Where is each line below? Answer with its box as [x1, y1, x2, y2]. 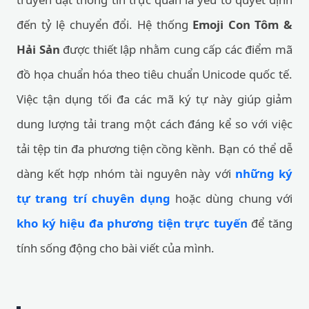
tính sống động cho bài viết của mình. [17, 240, 215, 256]
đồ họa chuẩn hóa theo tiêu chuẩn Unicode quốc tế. [17, 66, 292, 82]
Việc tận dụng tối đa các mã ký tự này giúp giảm [17, 91, 292, 107]
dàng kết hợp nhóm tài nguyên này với [17, 166, 235, 181]
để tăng [247, 215, 293, 231]
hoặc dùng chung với [170, 190, 292, 206]
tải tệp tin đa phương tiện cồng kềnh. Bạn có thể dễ [17, 141, 292, 157]
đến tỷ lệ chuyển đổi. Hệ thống [17, 17, 193, 32]
